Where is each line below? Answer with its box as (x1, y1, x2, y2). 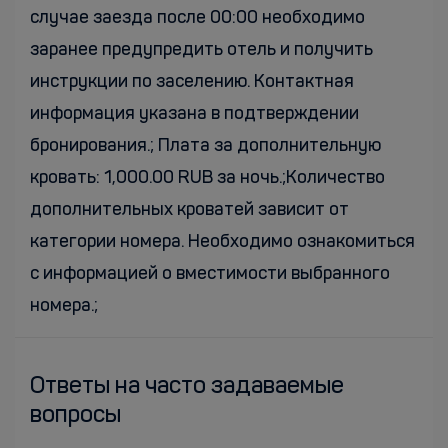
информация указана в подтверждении (30, 105, 359, 123)
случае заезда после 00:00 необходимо (30, 9, 365, 27)
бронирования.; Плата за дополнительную (30, 137, 381, 155)
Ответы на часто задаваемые (30, 375, 344, 399)
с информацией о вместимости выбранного (30, 265, 390, 283)
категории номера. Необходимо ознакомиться (30, 233, 415, 251)
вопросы (30, 404, 121, 428)
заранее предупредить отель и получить (30, 41, 373, 59)
